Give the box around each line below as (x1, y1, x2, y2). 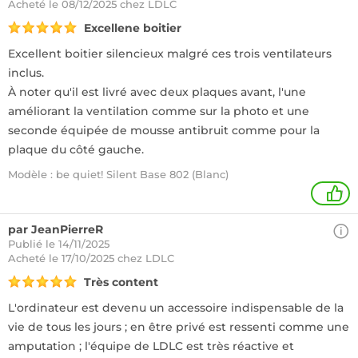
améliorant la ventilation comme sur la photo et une (8, 104, 309, 118)
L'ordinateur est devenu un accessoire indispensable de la (8, 300, 344, 315)
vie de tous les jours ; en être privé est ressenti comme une (8, 320, 349, 334)
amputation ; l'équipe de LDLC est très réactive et (8, 339, 294, 353)
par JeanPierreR (8, 222, 103, 237)
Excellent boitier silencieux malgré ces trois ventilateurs (8, 46, 332, 61)
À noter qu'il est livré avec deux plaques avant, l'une (8, 85, 306, 99)
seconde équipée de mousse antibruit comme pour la (8, 123, 320, 137)
